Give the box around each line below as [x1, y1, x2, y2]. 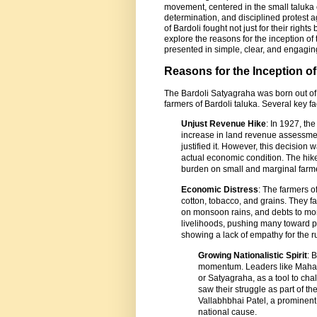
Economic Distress [181, 185, 258, 195]
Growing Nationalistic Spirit [198, 250, 307, 261]
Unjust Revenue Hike [181, 118, 266, 129]
